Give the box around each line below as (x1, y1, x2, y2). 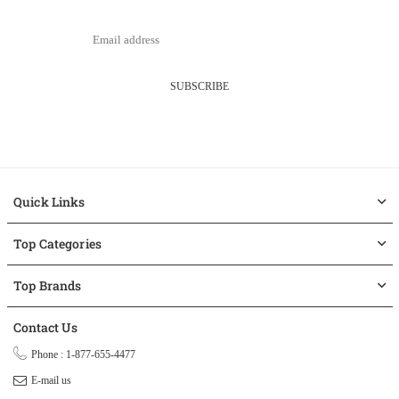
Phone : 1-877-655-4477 (31, 347, 135, 361)
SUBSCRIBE (169, 79, 229, 93)
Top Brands (13, 276, 82, 294)
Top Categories (13, 234, 102, 252)
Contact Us (13, 318, 77, 336)
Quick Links (13, 192, 85, 210)
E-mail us (31, 373, 71, 387)
